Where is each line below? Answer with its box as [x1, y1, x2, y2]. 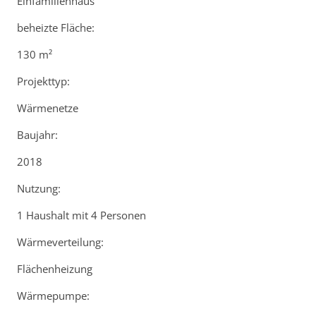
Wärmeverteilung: [17, 235, 104, 250]
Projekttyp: [17, 74, 70, 89]
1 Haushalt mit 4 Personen [17, 208, 146, 223]
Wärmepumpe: [17, 288, 90, 303]
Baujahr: [17, 128, 58, 142]
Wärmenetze [17, 101, 78, 116]
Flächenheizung [17, 262, 92, 276]
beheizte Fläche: [17, 20, 95, 35]
